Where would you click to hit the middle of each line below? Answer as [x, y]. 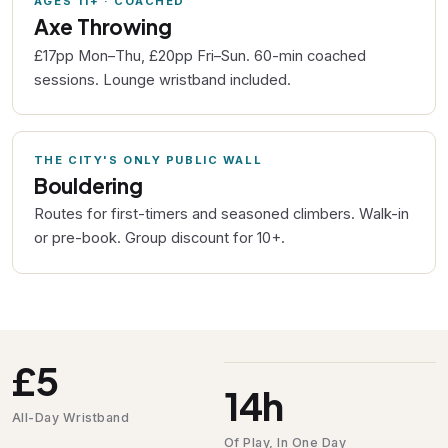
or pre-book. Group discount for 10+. [159, 238]
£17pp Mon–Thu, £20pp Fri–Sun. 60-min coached [199, 55]
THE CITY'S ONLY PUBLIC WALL [148, 160]
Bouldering [88, 185]
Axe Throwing [102, 27]
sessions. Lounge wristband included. [162, 79]
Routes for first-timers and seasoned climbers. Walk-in [221, 214]
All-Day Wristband [71, 417]
